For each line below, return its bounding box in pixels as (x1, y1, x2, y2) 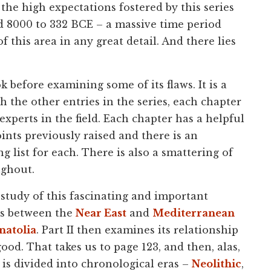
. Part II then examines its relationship (36, 224, 238, 236)
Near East (76, 207, 126, 219)
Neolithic (192, 258, 241, 270)
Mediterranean (152, 207, 235, 219)
